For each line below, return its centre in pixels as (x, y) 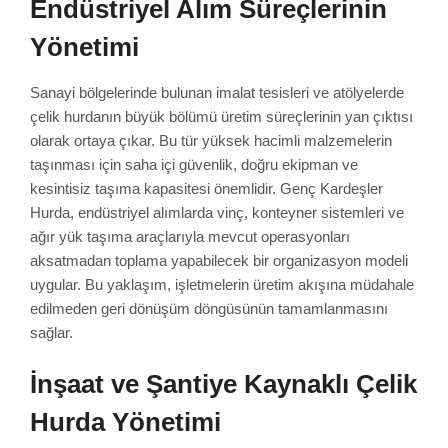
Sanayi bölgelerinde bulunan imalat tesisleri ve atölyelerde (217, 92)
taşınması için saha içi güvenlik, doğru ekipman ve (194, 164)
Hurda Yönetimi (125, 421)
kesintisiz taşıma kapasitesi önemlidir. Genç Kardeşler (206, 188)
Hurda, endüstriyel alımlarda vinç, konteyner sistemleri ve (217, 212)
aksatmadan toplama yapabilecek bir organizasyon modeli (219, 260)
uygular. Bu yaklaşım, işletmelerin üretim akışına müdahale (222, 284)
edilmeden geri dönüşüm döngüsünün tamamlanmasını (209, 308)
